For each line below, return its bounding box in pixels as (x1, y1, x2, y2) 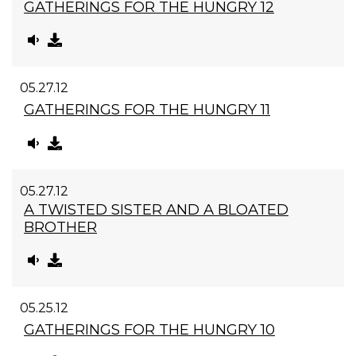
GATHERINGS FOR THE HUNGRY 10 (24, 319, 275, 339)
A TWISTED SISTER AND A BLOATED (24, 199, 288, 219)
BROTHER (24, 217, 97, 236)
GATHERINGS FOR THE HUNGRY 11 (24, 100, 270, 119)
